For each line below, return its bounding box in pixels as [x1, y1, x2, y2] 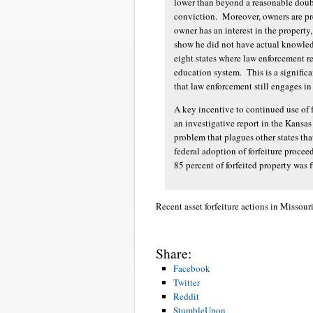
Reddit [173, 289, 199, 303]
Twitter [173, 275, 200, 289]
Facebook [173, 261, 210, 275]
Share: [156, 243, 191, 262]
